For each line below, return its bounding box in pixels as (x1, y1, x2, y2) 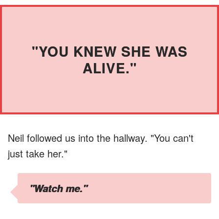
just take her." (8, 146, 67, 160)
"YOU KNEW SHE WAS (31, 41, 188, 61)
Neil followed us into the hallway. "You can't (8, 130, 194, 145)
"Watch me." (29, 181, 87, 195)
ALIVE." (82, 57, 137, 78)
